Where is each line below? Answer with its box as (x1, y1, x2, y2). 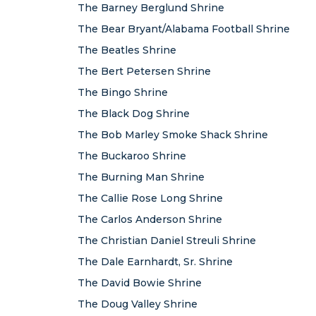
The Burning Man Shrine (78, 171, 205, 183)
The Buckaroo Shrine (78, 150, 186, 162)
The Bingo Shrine (78, 86, 168, 99)
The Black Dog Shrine (78, 107, 190, 120)
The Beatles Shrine (78, 44, 176, 56)
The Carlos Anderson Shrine (78, 213, 222, 226)
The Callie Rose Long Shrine (78, 192, 223, 205)
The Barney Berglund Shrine (78, 1, 224, 14)
